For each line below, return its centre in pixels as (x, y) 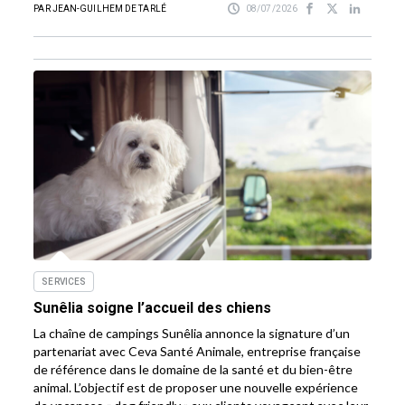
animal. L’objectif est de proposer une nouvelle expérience (196, 388)
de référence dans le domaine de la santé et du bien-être (193, 370)
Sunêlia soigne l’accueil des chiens (153, 308)
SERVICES (64, 282)
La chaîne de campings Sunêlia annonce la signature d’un (192, 334)
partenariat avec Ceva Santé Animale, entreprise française (198, 352)
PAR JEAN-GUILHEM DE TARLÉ (100, 9)
